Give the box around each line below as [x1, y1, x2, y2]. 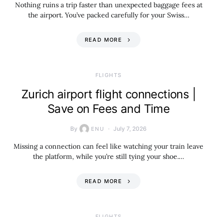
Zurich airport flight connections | [21, 87, 196, 101]
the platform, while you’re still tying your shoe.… [33, 152, 184, 161]
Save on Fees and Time [47, 102, 170, 116]
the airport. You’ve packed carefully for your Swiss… [28, 11, 189, 19]
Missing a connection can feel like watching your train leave [14, 142, 203, 151]
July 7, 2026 [113, 125, 147, 132]
